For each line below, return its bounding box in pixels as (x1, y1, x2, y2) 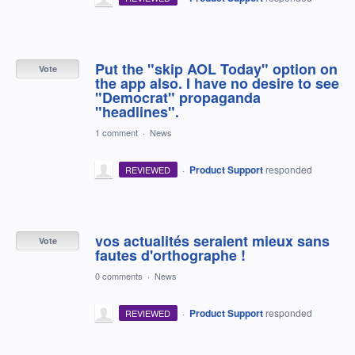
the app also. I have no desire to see (95, 72, 339, 94)
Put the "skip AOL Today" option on (95, 58, 338, 79)
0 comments (95, 269, 143, 282)
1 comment (95, 125, 138, 139)
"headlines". (95, 101, 179, 122)
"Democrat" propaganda (95, 86, 261, 108)
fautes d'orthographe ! (95, 244, 246, 265)
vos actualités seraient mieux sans (95, 230, 330, 251)
